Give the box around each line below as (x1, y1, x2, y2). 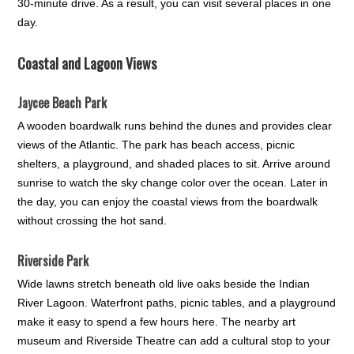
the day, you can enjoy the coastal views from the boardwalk (17, 195, 318, 209)
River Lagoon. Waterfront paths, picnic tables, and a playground (17, 296, 337, 310)
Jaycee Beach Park (17, 93, 107, 113)
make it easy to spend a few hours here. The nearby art (17, 315, 296, 329)
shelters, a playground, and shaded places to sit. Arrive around (17, 157, 331, 171)
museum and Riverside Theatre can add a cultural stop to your (17, 334, 331, 348)
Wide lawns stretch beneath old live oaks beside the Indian (17, 277, 311, 291)
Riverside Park (17, 251, 89, 271)
